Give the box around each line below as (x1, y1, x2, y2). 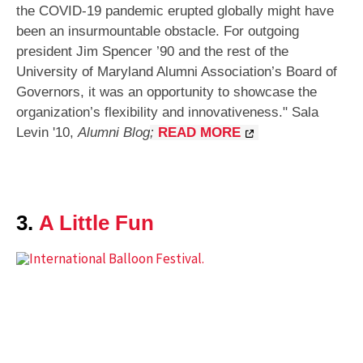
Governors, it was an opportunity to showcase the (16, 84, 317, 100)
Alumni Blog (78, 125, 150, 141)
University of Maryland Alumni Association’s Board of (16, 64, 337, 80)
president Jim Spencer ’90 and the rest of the (16, 44, 288, 60)
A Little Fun (39, 211, 154, 235)
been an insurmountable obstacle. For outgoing (16, 23, 299, 40)
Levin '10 (16, 125, 70, 141)
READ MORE (158, 125, 241, 141)
